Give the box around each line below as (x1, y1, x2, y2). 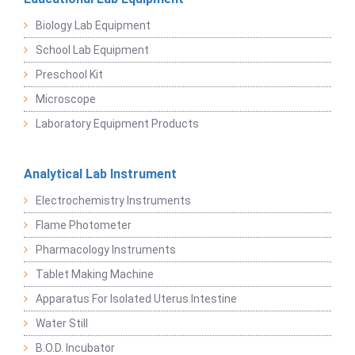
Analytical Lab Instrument (24, 166, 177, 182)
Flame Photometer (36, 219, 132, 232)
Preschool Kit (36, 68, 103, 82)
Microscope (36, 93, 96, 106)
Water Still (36, 317, 88, 330)
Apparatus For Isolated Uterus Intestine (36, 292, 237, 306)
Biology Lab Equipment (36, 19, 151, 32)
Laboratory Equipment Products (36, 117, 199, 131)
